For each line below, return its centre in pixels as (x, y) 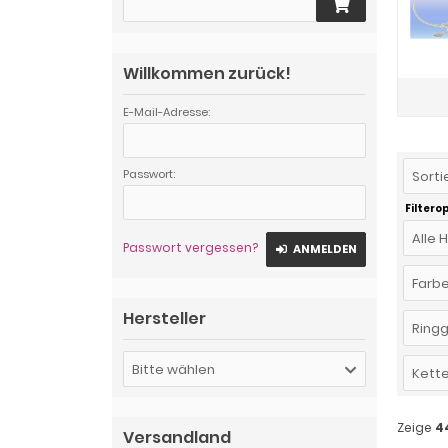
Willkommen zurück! (207, 73)
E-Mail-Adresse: (166, 112)
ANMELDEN (324, 249)
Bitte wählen (173, 369)
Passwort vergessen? (190, 247)
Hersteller (164, 318)
